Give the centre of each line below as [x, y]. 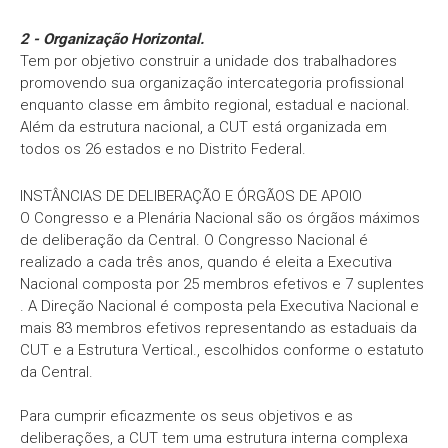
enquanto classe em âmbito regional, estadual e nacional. [215, 105]
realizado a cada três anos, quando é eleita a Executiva [206, 262]
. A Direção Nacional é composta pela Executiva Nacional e [219, 306]
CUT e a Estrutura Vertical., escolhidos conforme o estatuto [222, 350]
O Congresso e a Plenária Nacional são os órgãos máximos [220, 218]
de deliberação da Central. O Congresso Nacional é [194, 240]
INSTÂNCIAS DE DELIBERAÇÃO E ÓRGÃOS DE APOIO [191, 196]
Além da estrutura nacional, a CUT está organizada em [203, 127]
